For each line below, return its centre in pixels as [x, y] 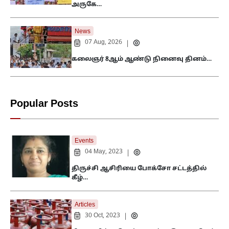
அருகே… [87, 5]
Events [84, 141]
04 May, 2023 [104, 152]
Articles [85, 205]
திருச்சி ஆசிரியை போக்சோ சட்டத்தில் [139, 168]
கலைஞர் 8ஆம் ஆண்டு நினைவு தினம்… [142, 59]
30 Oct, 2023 [102, 215]
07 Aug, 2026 [104, 43]
